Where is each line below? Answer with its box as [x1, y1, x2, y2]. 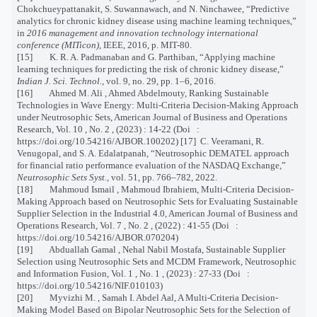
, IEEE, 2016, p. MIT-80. [99, 39, 192, 50]
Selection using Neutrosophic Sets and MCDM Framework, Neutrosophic [17, 255, 296, 267]
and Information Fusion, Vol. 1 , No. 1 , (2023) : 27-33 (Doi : [17, 267, 252, 279]
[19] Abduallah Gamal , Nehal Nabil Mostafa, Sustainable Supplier [17, 243, 285, 255]
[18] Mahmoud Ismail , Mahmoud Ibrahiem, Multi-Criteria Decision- [17, 183, 294, 195]
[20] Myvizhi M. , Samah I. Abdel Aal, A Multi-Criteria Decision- [17, 292, 278, 303]
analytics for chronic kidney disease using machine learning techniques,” [17, 15, 296, 26]
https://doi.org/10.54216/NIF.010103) [17, 279, 163, 291]
